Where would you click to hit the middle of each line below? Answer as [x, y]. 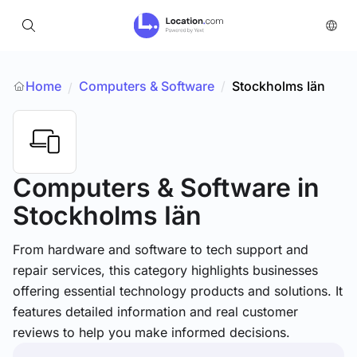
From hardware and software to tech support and [161, 249]
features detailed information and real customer [155, 312]
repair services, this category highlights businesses [165, 270]
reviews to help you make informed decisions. [151, 332]
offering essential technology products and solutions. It [178, 291]
